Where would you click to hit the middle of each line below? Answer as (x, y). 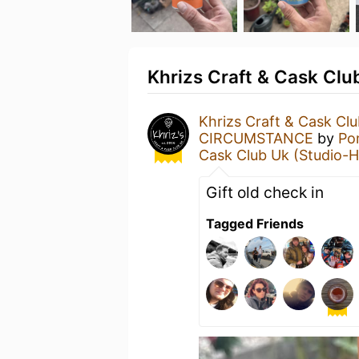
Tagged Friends (255, 224)
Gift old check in (265, 192)
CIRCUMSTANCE (256, 138)
